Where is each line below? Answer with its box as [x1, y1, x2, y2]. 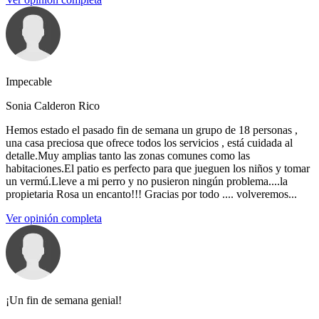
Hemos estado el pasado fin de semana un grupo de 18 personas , [6, 124, 298, 137]
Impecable [6, 75, 52, 88]
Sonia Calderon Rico [6, 100, 100, 113]
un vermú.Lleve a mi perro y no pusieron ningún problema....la [6, 175, 288, 188]
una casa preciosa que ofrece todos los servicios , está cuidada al [6, 137, 293, 150]
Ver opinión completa [6, 212, 102, 225]
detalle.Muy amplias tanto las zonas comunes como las [6, 150, 250, 162]
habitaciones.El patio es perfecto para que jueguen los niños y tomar [6, 162, 310, 175]
